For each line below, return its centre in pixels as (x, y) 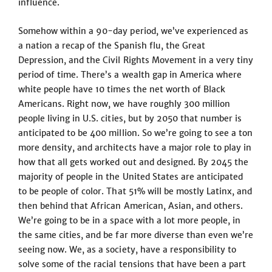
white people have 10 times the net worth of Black (122, 89)
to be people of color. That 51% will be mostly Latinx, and (135, 191)
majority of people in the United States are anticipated (131, 177)
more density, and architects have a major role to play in (135, 148)
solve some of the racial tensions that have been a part (132, 264)
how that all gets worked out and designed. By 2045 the (134, 162)
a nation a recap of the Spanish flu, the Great (112, 46)
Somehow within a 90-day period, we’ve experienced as (134, 31)
